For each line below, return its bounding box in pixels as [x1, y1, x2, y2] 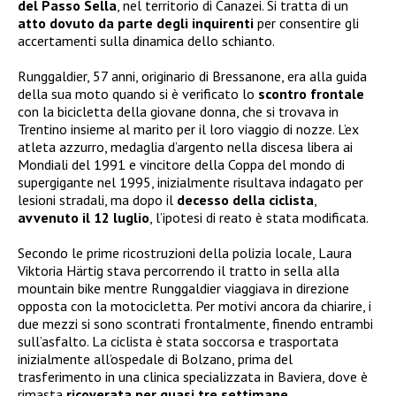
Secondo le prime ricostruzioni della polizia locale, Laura [18, 244, 352, 263]
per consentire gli [254, 14, 359, 33]
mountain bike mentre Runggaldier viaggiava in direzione [18, 279, 349, 298]
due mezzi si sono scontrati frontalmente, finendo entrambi [18, 315, 373, 333]
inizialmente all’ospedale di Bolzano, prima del [18, 350, 293, 369]
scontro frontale [255, 85, 364, 103]
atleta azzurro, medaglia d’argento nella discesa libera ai [18, 138, 353, 156]
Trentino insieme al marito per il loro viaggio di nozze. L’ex [18, 120, 359, 139]
